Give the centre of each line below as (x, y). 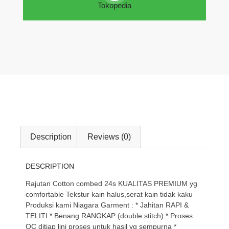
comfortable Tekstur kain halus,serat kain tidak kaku (109, 194)
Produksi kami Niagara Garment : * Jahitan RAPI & (107, 205)
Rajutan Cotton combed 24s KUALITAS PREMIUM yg (111, 184)
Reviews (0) (109, 137)
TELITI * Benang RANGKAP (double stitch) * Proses (109, 216)
